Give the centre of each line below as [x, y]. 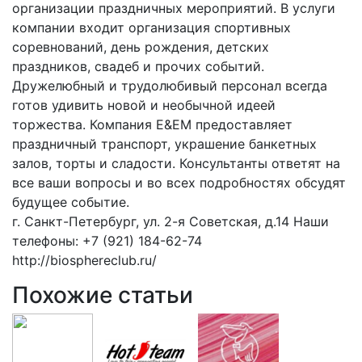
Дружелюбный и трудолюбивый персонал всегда [170, 85]
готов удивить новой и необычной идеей [144, 105]
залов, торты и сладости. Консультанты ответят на [176, 163]
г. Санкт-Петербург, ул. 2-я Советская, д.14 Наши [170, 221]
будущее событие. [71, 202]
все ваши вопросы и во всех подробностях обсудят [179, 182]
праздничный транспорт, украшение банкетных [164, 143]
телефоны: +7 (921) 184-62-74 [107, 240]
